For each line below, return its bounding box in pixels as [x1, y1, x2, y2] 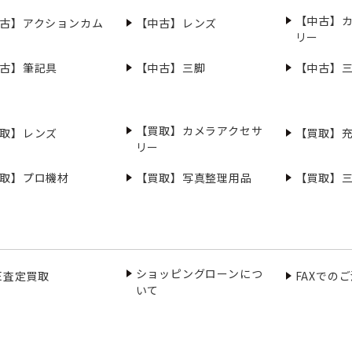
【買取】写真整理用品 [135, 170, 252, 185]
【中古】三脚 [135, 60, 206, 75]
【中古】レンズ [135, 15, 218, 31]
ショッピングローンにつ [135, 266, 263, 281]
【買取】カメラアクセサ [135, 123, 263, 138]
